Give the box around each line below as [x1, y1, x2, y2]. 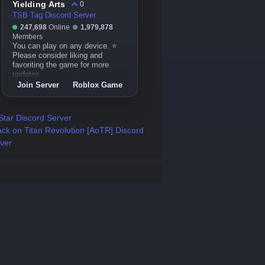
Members [12, 33, 43, 41]
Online [47, 23, 72, 31]
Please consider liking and [12, 51, 102, 60]
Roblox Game [72, 80, 122, 89]
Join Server [17, 80, 60, 89]
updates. [12, 70, 42, 79]
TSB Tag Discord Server [12, 11, 96, 20]
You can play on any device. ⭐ [12, 42, 117, 50]
